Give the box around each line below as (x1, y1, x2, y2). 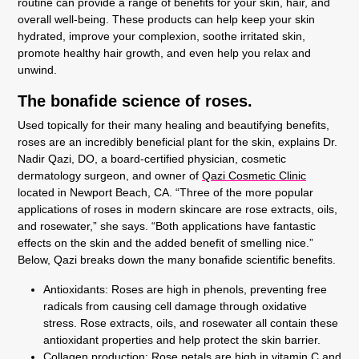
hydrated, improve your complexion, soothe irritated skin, (18, 29, 305, 42)
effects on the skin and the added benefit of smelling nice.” (18, 236, 313, 249)
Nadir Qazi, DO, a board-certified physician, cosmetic (18, 151, 286, 165)
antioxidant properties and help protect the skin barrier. (43, 333, 321, 346)
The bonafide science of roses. (18, 91, 252, 110)
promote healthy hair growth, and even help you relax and (18, 46, 311, 59)
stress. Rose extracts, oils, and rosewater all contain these (43, 316, 338, 329)
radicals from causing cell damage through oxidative (43, 299, 307, 313)
